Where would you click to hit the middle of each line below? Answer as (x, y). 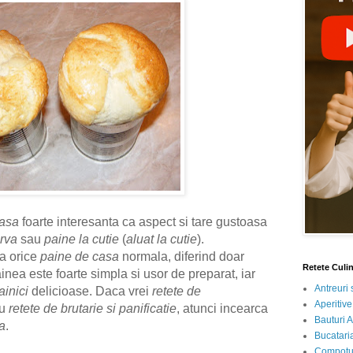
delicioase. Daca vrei (90, 292)
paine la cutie (82, 240)
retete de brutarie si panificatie (93, 309)
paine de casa (80, 257)
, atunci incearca (222, 309)
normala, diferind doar (182, 257)
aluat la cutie (162, 240)
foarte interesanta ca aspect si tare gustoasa (143, 222)
